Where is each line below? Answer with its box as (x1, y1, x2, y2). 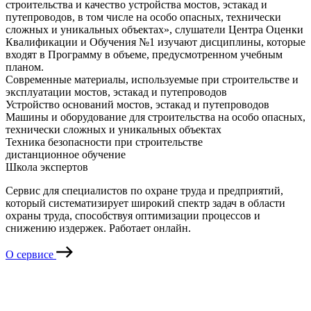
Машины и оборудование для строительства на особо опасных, (6, 111, 305, 124)
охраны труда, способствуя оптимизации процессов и (6, 210, 260, 222)
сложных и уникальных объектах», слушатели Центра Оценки (6, 24, 303, 36)
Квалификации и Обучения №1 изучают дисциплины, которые (6, 36, 305, 49)
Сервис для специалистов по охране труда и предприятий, (6, 185, 283, 197)
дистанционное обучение (6, 149, 126, 161)
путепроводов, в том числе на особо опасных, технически (6, 11, 281, 24)
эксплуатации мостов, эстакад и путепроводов (6, 86, 227, 99)
